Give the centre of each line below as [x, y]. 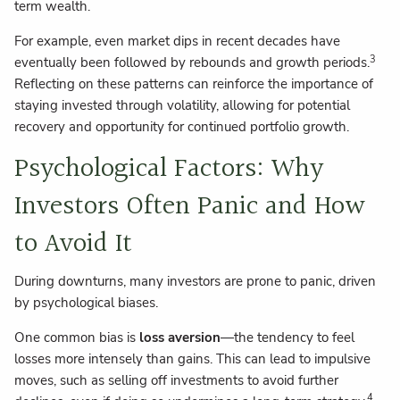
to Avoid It [74, 245]
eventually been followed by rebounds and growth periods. [192, 63]
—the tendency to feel [288, 337]
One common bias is [77, 337]
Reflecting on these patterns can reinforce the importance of [194, 84]
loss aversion [180, 337]
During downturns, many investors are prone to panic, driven [196, 281]
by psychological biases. [87, 302]
